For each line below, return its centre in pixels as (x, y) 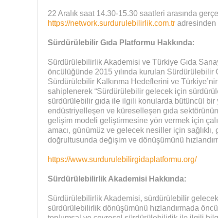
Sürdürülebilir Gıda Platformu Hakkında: (121, 42)
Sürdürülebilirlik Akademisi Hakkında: (117, 179)
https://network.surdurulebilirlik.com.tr (111, 23)
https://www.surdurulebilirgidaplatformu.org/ (122, 159)
